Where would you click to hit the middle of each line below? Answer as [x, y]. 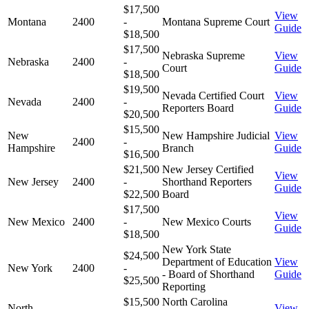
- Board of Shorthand [208, 274]
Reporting [184, 286]
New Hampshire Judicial [216, 135]
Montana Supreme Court [216, 21]
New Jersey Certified [208, 169]
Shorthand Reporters [207, 181]
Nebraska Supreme [203, 55]
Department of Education [217, 261]
